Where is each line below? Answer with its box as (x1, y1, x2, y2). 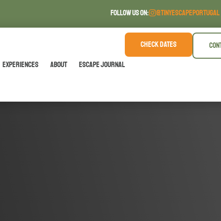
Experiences (2, 59, 38, 70)
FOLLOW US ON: (110, 8, 148, 18)
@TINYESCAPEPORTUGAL (156, 8, 220, 18)
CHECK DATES (141, 39, 177, 49)
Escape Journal (79, 59, 125, 70)
